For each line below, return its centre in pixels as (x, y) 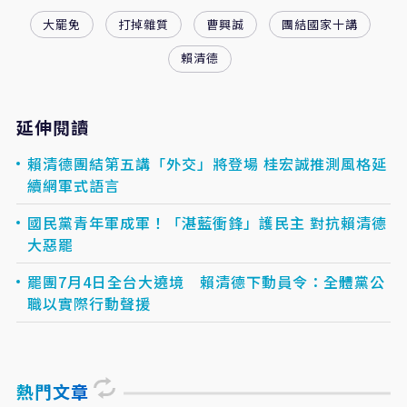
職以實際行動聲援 (89, 303)
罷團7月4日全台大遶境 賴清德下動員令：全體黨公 (206, 281)
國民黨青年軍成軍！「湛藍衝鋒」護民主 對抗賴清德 (207, 222)
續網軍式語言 (73, 185)
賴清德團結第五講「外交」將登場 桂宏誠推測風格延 (207, 163)
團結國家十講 (319, 24)
